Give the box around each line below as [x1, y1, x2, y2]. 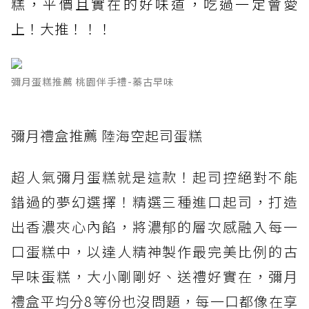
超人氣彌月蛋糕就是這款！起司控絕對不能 [11, 167, 298, 188]
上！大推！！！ [11, 19, 112, 39]
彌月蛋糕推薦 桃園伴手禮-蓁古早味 [11, 74, 174, 89]
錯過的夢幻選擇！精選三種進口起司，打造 [11, 192, 298, 212]
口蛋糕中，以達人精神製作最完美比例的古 [11, 241, 298, 262]
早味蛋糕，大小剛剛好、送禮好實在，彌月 [11, 266, 298, 287]
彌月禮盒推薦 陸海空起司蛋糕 [11, 126, 203, 146]
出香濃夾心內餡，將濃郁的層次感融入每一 [11, 217, 298, 237]
